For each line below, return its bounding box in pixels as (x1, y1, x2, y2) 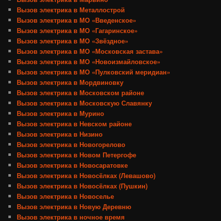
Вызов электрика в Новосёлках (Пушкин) (17, 181, 148, 191)
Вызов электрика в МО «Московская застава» (17, 46, 163, 56)
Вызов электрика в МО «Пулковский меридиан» (17, 67, 171, 77)
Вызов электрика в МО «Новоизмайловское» (17, 57, 161, 67)
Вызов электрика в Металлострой (17, 5, 125, 15)
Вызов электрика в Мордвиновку (17, 77, 124, 87)
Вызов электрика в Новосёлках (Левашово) (17, 171, 156, 181)
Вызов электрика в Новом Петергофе (17, 150, 137, 160)
